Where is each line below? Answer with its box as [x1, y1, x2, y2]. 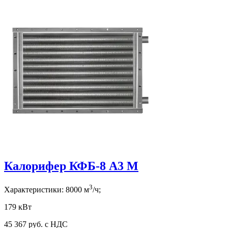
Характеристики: [4, 185, 66, 194]
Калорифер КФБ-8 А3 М [4, 159, 138, 173]
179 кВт [4, 202, 32, 211]
